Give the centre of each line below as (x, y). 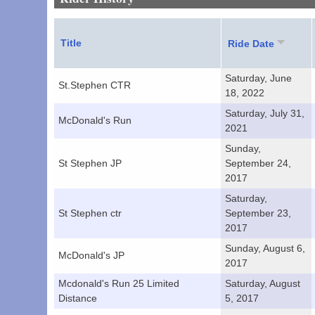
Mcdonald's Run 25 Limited (119, 284)
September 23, (258, 213)
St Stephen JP (90, 163)
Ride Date (251, 44)
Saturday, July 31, (265, 114)
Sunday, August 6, (265, 249)
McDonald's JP (92, 256)
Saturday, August (263, 284)
